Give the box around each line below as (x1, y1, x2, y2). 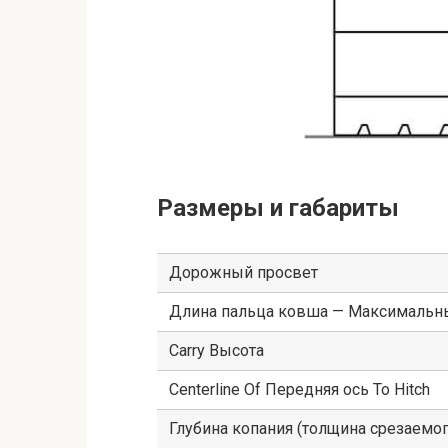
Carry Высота (169, 341, 264, 361)
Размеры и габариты (157, 194, 399, 223)
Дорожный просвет (169, 263, 318, 283)
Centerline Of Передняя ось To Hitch (169, 380, 430, 400)
